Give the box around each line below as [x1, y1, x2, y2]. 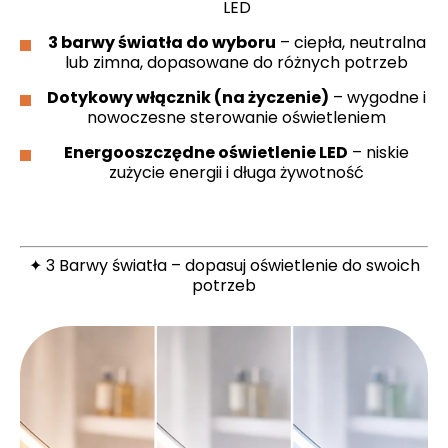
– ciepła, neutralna [275, 30, 426, 54]
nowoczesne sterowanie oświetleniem [87, 105, 386, 129]
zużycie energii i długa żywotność [109, 160, 364, 184]
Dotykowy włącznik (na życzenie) [47, 85, 329, 109]
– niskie [348, 140, 409, 164]
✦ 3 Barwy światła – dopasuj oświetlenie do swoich [28, 253, 420, 277]
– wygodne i [329, 85, 426, 109]
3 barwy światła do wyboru [47, 30, 276, 54]
